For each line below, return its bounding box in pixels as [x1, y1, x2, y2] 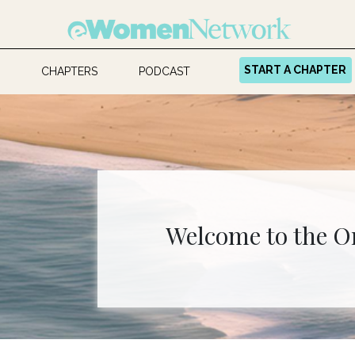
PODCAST [139, 64, 191, 78]
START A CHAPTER [244, 63, 347, 76]
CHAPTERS [40, 64, 97, 78]
